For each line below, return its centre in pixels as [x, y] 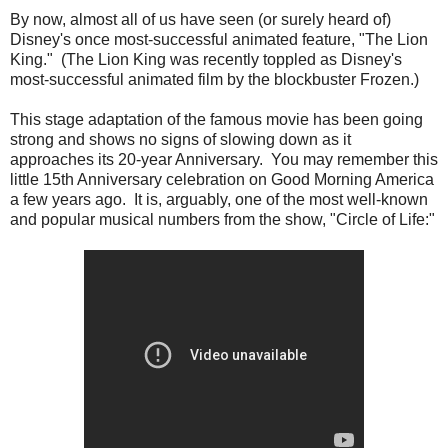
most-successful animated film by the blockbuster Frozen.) [214, 79]
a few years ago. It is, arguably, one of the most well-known [219, 199]
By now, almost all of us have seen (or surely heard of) [200, 19]
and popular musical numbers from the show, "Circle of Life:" [222, 219]
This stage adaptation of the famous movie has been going [216, 119]
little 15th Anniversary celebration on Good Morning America [222, 179]
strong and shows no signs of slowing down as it [180, 139]
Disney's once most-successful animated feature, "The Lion [219, 39]
